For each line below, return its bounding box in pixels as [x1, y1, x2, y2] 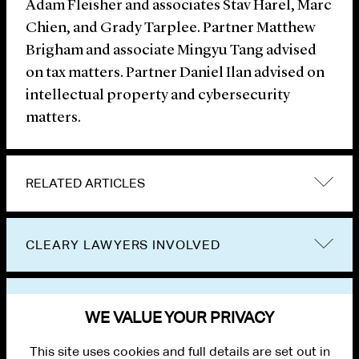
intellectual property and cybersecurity [26, 88, 290, 104]
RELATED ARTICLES [26, 175, 145, 192]
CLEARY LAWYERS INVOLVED [26, 237, 221, 253]
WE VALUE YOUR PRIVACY [85, 307, 274, 327]
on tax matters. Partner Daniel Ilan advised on [26, 66, 325, 82]
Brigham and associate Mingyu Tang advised [26, 43, 317, 59]
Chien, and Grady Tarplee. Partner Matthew [26, 21, 316, 37]
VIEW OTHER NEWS [26, 297, 155, 313]
